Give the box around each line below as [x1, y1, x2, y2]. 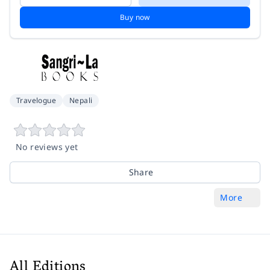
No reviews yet [16, 140, 78, 152]
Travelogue [16, 95, 56, 105]
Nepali [69, 95, 93, 105]
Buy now [120, 11, 150, 22]
